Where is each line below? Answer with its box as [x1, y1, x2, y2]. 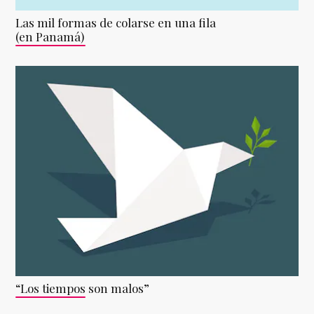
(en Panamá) [15, 29, 85, 44]
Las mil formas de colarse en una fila [15, 15, 217, 30]
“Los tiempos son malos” [15, 280, 150, 296]
